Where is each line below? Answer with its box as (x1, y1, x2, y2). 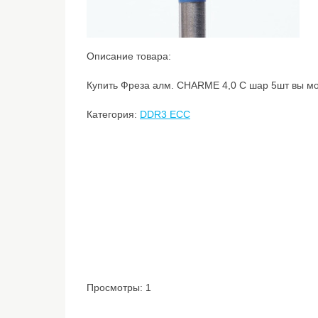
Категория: (87, 109, 140, 120)
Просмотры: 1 (87, 282, 151, 293)
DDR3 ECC (140, 109, 190, 120)
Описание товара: (87, 50, 171, 62)
